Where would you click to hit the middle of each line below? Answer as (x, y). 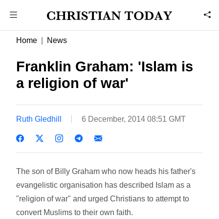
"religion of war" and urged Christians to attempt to (103, 198)
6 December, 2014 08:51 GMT (134, 119)
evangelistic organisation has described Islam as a (104, 185)
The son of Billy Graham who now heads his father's (106, 171)
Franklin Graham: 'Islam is (105, 66)
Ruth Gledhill (39, 119)
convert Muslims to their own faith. (75, 212)
